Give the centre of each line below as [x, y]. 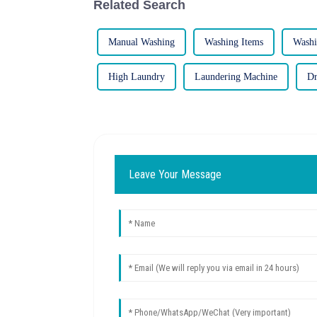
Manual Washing [142, 42]
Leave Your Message [175, 174]
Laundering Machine [236, 76]
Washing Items [234, 42]
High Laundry [137, 76]
